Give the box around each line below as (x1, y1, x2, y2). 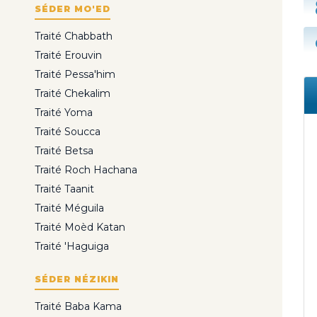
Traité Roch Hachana (35, 163, 137, 176)
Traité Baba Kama (35, 299, 122, 313)
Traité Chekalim (35, 86, 110, 100)
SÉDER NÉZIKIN (35, 273, 119, 284)
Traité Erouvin (35, 48, 102, 62)
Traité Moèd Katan (35, 220, 125, 234)
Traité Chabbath (35, 29, 113, 42)
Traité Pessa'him (35, 67, 115, 81)
